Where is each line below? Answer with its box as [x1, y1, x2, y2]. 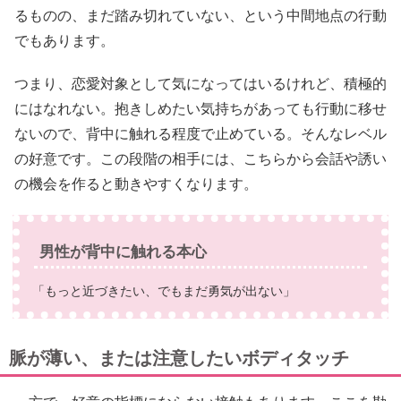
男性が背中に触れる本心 [38, 242, 207, 260]
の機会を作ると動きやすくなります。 [14, 175, 258, 192]
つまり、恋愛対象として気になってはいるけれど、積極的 [14, 75, 387, 91]
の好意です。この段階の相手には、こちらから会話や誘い [14, 150, 387, 166]
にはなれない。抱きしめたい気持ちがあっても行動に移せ [14, 100, 387, 116]
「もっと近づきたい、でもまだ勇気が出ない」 [32, 283, 296, 298]
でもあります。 [14, 32, 115, 48]
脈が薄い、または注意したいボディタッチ [9, 348, 349, 369]
